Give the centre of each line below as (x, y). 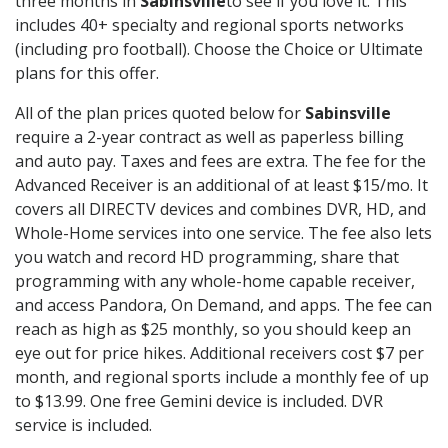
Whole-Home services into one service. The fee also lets (223, 233)
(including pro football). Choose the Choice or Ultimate (219, 49)
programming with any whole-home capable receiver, (215, 281)
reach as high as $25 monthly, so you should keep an (213, 329)
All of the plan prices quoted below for (160, 113)
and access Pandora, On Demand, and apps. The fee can (223, 305)
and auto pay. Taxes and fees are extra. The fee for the (220, 161)
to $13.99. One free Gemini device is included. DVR (199, 401)
